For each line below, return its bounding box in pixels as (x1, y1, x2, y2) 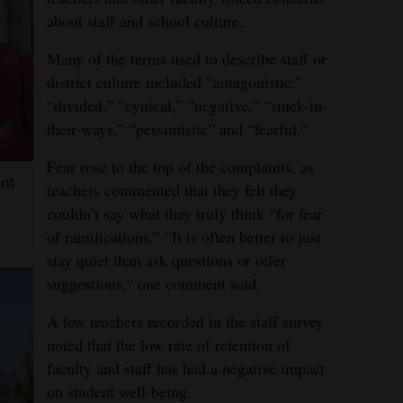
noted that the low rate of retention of (47, 334, 291, 355)
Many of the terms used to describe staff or (47, 48, 327, 69)
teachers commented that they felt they (47, 179, 297, 201)
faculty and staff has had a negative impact (47, 357, 325, 379)
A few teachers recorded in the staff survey (47, 310, 324, 332)
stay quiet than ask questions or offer (47, 249, 286, 271)
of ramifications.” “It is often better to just (47, 226, 321, 247)
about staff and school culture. (47, 10, 244, 31)
